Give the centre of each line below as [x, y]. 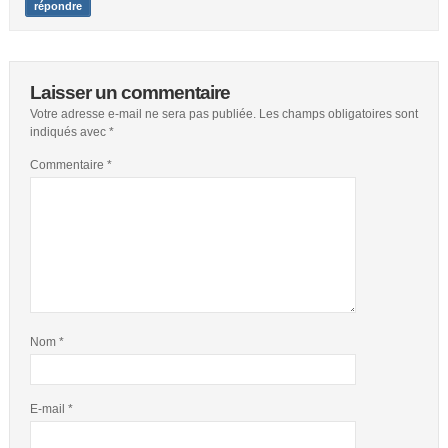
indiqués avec [69, 131]
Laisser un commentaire [129, 92]
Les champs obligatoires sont [338, 113]
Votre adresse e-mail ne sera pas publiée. [142, 113]
